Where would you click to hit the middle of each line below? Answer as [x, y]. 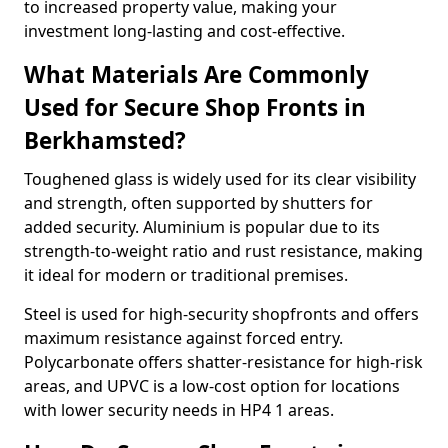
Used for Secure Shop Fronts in [195, 107]
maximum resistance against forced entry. [183, 338]
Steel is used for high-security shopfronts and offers [221, 314]
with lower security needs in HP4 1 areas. [179, 410]
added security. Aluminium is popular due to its [202, 227]
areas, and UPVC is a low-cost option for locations [212, 386]
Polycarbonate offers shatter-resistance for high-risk [223, 362]
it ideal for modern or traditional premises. [186, 275]
